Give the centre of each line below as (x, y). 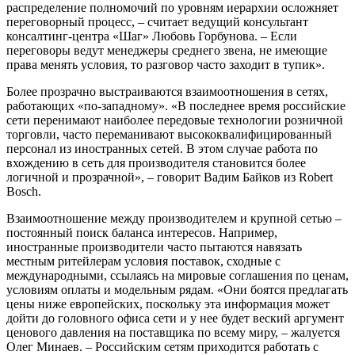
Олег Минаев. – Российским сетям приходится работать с (162, 346)
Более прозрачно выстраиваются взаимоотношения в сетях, (167, 91)
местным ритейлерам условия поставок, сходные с (143, 261)
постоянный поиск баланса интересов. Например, (142, 232)
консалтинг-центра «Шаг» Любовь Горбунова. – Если (152, 36)
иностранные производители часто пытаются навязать (154, 246)
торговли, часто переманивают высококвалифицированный (169, 134)
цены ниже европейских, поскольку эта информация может (168, 303)
